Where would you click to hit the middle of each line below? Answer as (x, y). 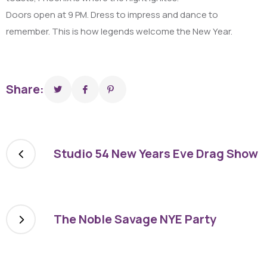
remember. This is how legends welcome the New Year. (119, 32)
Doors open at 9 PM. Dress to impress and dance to (112, 15)
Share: (25, 89)
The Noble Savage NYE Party (135, 219)
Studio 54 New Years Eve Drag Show (156, 154)
